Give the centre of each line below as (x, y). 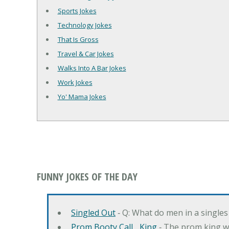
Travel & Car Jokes (86, 53)
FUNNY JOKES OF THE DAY (87, 176)
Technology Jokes (85, 25)
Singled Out (93, 212)
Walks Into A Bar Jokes (92, 68)
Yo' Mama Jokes (82, 96)
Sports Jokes (77, 10)
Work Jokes (75, 82)
